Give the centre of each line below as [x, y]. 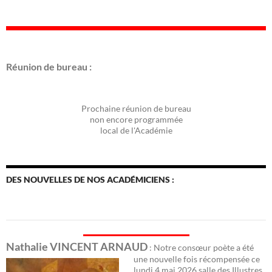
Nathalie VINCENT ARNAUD [77, 246]
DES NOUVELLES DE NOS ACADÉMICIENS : [90, 179]
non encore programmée [136, 119]
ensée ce [244, 259]
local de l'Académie [136, 130]
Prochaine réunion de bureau [136, 108]
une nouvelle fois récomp [181, 259]
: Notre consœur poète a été [201, 247]
